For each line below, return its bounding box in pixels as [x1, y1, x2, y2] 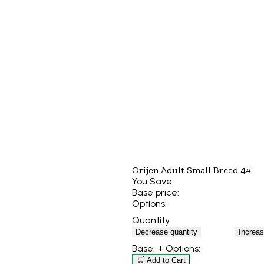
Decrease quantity [136, 227, 197, 236]
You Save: [132, 176, 174, 187]
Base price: [132, 187, 179, 199]
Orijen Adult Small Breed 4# [132, 164, 251, 176]
